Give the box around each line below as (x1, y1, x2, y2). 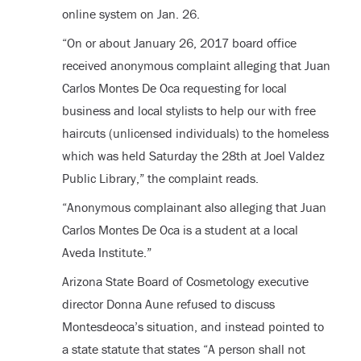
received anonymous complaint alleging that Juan (61, 57, 330, 74)
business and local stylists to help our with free (61, 102, 316, 119)
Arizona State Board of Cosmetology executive (61, 273, 309, 290)
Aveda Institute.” (61, 244, 151, 261)
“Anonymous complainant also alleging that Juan (61, 199, 326, 216)
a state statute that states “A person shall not (61, 341, 305, 358)
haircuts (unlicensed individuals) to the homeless (61, 125, 329, 142)
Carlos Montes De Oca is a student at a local (61, 222, 298, 239)
